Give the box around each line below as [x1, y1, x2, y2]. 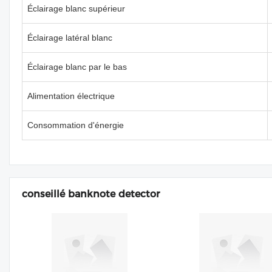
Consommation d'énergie [27, 120, 124, 130]
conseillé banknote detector [22, 188, 160, 200]
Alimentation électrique [27, 91, 115, 101]
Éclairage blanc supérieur [27, 4, 125, 13]
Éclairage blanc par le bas [27, 62, 127, 72]
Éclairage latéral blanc [27, 33, 112, 42]
